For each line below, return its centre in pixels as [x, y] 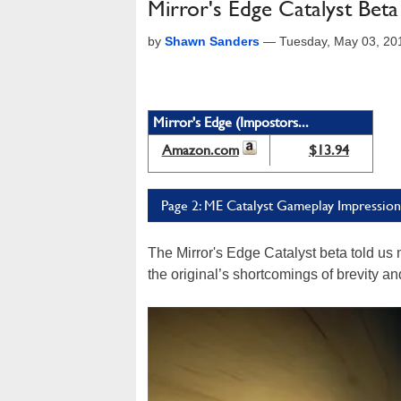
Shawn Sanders [212, 41]
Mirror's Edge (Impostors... [231, 122]
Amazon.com [200, 150]
